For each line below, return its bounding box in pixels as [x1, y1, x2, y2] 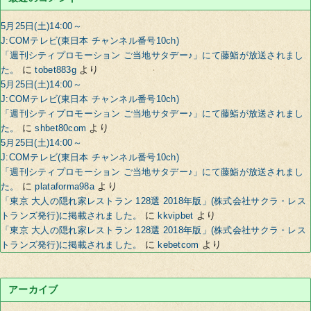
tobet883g [35, 65, 76, 76]
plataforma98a [35, 182, 95, 192]
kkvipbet [158, 211, 194, 221]
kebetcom [158, 240, 199, 251]
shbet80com [35, 124, 87, 134]
